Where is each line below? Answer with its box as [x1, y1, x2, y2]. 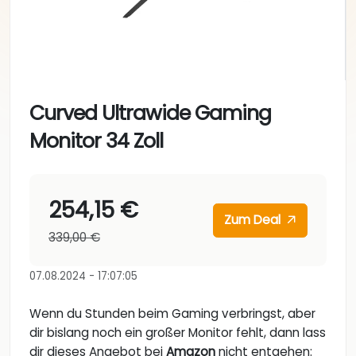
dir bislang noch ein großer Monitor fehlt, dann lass [29, 324, 326, 342]
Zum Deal [224, 211, 284, 229]
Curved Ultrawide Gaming [29, 99, 271, 128]
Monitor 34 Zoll [29, 127, 163, 156]
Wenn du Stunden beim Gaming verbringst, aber [29, 305, 315, 323]
